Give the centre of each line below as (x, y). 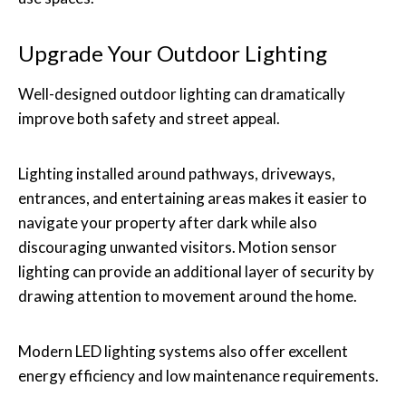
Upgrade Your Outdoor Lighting (173, 53)
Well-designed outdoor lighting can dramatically (182, 93)
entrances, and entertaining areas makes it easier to (193, 198)
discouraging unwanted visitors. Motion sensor (178, 246)
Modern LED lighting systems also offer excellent (183, 351)
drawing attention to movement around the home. (188, 295)
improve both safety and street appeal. (149, 118)
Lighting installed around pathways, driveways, (177, 173)
